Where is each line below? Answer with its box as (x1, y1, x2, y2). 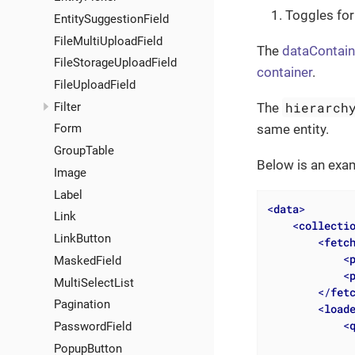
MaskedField (53, 253, 121, 268)
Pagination (53, 297, 110, 312)
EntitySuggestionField (53, 11, 169, 26)
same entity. (257, 120, 329, 137)
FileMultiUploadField (53, 33, 162, 48)
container (257, 63, 312, 80)
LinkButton (53, 231, 111, 246)
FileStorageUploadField (53, 55, 177, 71)
